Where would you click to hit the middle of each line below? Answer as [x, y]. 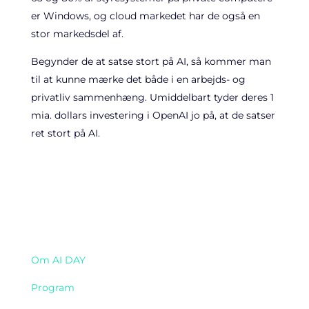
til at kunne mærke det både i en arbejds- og [138, 79]
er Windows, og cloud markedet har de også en [145, 16]
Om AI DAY [58, 260]
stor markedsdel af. [77, 34]
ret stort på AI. [65, 133]
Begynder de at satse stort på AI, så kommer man [151, 61]
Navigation [71, 215]
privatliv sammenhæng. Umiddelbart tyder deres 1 [152, 97]
